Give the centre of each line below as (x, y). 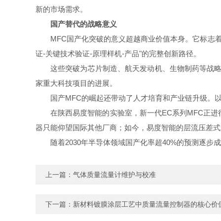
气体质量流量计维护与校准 (114, 175)
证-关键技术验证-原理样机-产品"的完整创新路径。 (118, 54)
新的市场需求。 (61, 9)
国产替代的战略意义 (84, 24)
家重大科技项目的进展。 (76, 83)
